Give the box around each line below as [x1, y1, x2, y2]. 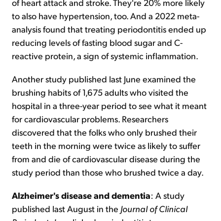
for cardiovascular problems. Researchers [12, 113, 168, 124]
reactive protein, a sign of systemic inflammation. [12, 50, 198, 61]
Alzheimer [12, 189, 53, 201]
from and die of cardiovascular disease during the [12, 153, 200, 164]
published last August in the [12, 203, 120, 214]
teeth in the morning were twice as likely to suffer [12, 140, 200, 151]
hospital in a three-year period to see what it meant [12, 100, 207, 111]
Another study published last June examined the [12, 73, 196, 84]
